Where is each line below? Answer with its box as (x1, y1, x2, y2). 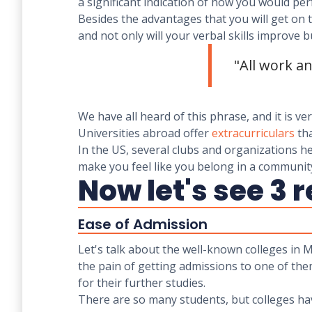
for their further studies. (78, 275, 208, 290)
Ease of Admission (78, 214, 208, 234)
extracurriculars (212, 125, 295, 141)
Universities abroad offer (78, 125, 212, 141)
